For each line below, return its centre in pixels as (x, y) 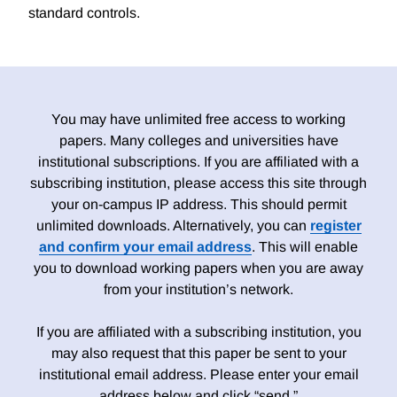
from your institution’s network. (198, 290)
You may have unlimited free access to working (198, 120)
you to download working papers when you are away (198, 269)
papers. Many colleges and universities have (198, 141)
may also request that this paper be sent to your (198, 354)
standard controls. (84, 13)
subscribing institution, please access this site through (198, 183)
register (335, 226)
